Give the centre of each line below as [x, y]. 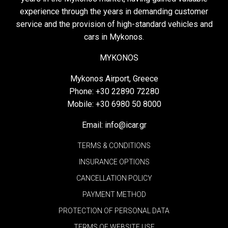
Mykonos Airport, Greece [114, 79]
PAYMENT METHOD [114, 194]
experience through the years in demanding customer [114, 11]
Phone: [82, 91]
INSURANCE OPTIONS [114, 162]
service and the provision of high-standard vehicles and [114, 24]
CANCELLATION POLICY [114, 178]
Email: [93, 125]
